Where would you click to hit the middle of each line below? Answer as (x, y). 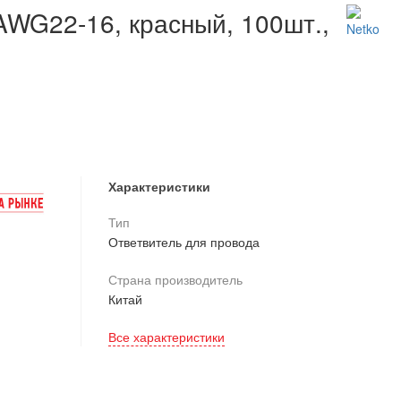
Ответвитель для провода (183, 242)
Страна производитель (175, 279)
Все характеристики (166, 337)
